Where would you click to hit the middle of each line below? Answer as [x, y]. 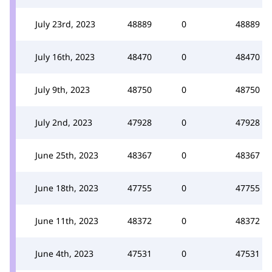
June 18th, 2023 [67, 188]
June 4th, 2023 [64, 253]
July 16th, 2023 [65, 56]
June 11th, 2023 [67, 220]
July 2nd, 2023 [64, 122]
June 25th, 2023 [67, 155]
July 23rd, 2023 [65, 24]
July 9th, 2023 [63, 89]
